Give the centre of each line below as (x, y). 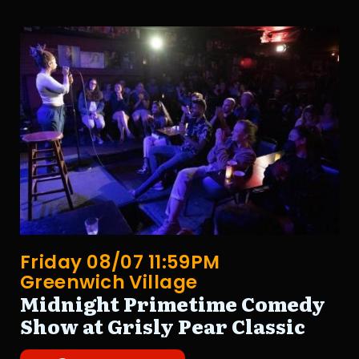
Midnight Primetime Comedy (173, 304)
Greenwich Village (109, 282)
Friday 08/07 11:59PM (120, 262)
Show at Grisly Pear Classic (163, 326)
